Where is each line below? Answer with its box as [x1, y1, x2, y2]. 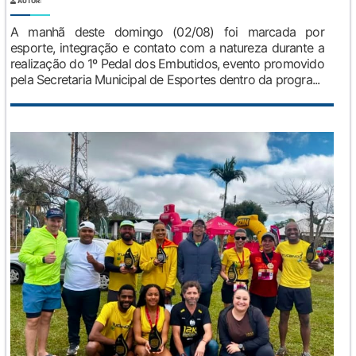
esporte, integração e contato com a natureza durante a [10, 39, 324, 56]
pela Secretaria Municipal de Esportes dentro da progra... [10, 71, 320, 87]
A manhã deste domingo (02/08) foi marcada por [10, 23, 324, 40]
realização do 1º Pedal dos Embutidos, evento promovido [10, 55, 324, 72]
